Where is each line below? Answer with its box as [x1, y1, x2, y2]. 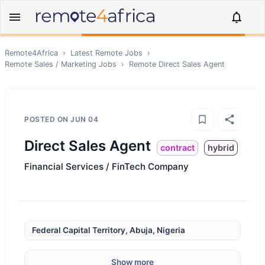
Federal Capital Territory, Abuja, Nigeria [32, 225, 185, 235]
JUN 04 [70, 115, 98, 124]
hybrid [208, 143, 234, 153]
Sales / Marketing [34, 60, 96, 69]
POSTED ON [24, 115, 70, 124]
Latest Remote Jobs [70, 49, 143, 57]
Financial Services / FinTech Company [24, 161, 189, 172]
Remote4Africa [5, 49, 58, 57]
